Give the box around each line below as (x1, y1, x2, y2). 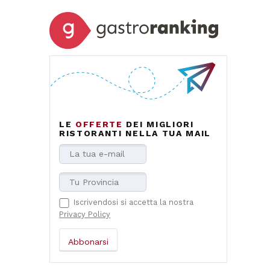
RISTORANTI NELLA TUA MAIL (59, 128, 211, 139)
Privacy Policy (59, 209, 110, 219)
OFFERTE (75, 119, 123, 130)
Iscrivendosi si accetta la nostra (73, 197, 193, 207)
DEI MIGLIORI (122, 119, 194, 130)
